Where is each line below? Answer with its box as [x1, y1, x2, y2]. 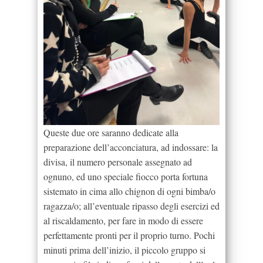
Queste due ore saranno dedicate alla [43, 126, 178, 139]
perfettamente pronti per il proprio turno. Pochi [43, 228, 215, 241]
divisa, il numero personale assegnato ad [43, 155, 192, 168]
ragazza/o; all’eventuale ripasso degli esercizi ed [43, 199, 220, 212]
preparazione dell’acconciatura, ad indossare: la [43, 140, 218, 153]
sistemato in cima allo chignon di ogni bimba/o [43, 184, 215, 197]
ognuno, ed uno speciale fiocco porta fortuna [43, 170, 208, 183]
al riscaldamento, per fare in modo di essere [43, 214, 203, 227]
